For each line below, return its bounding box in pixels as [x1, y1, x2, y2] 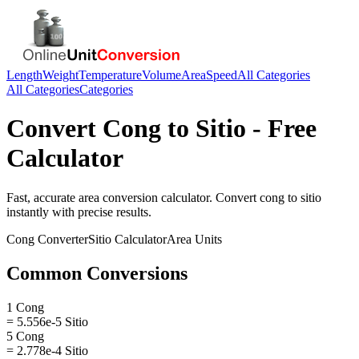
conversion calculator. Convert [99, 190, 260, 204]
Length [6, 68, 42, 82]
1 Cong [6, 300, 44, 314]
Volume [142, 68, 181, 82]
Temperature [79, 68, 142, 82]
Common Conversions [6, 262, 188, 284]
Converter [34, 232, 88, 246]
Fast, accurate [6, 190, 79, 204]
